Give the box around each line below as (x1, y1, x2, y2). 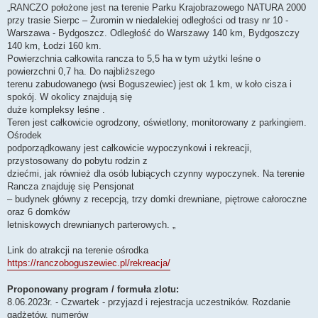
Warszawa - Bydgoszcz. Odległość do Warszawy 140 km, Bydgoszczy (7, 27, 300, 38)
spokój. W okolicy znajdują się (7, 91, 132, 102)
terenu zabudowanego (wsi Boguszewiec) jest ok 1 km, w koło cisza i (7, 78, 292, 89)
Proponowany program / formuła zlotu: (7, 283, 179, 295)
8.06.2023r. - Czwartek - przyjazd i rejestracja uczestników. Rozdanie (7, 296, 290, 307)
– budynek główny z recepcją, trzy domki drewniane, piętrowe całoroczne (7, 193, 307, 204)
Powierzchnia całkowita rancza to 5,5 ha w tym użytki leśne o (7, 53, 261, 64)
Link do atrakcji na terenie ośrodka (7, 244, 148, 256)
